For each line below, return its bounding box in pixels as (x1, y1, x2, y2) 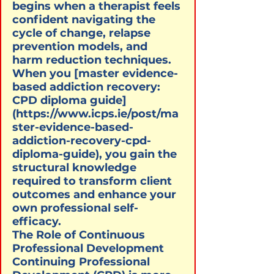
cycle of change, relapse (12, 26, 154, 40)
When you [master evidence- (12, 66, 178, 80)
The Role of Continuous (12, 228, 148, 242)
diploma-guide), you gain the (12, 147, 180, 161)
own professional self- (12, 201, 138, 215)
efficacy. (12, 214, 61, 228)
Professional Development (12, 241, 164, 255)
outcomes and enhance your (12, 187, 179, 201)
